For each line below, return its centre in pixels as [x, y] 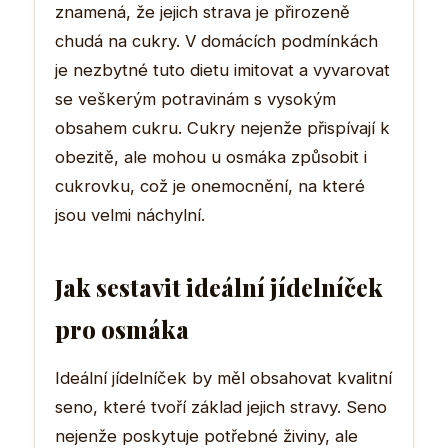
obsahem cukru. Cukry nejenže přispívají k [222, 127]
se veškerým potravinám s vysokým [195, 98]
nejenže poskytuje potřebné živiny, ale [206, 435]
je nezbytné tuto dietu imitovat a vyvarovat [222, 69]
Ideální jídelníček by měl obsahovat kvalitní [223, 377]
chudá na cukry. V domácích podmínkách [216, 40]
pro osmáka [122, 328]
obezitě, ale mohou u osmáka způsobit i [211, 156]
